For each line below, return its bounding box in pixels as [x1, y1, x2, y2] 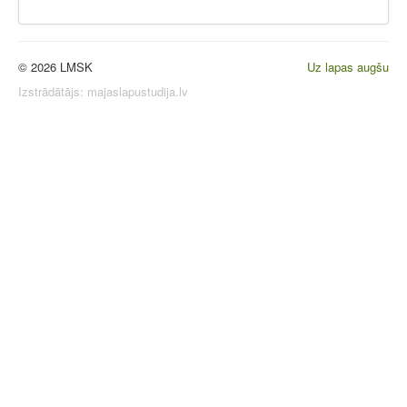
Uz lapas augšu [307, 58, 389, 76]
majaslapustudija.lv [87, 83, 188, 101]
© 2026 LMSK [18, 58, 93, 76]
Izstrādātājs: [18, 83, 87, 101]
